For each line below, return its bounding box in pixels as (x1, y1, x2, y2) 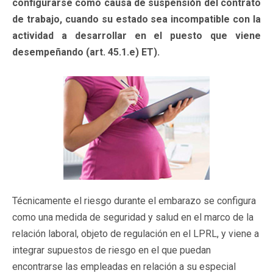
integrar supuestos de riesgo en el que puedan (12, 244, 211, 256)
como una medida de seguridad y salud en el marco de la (12, 211, 253, 223)
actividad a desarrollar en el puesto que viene (12, 29, 261, 41)
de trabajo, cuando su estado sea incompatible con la (12, 13, 261, 25)
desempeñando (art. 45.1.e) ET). (12, 46, 160, 58)
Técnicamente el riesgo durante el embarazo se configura (12, 194, 256, 207)
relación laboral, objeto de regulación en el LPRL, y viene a (12, 227, 259, 239)
